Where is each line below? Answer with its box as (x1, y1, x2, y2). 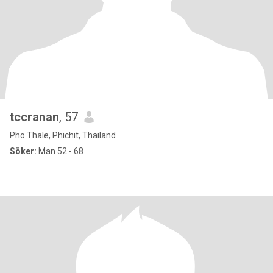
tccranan (10, 110, 59, 124)
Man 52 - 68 (37, 146, 83, 156)
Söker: (10, 146, 37, 156)
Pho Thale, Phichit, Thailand (10, 130, 116, 140)
